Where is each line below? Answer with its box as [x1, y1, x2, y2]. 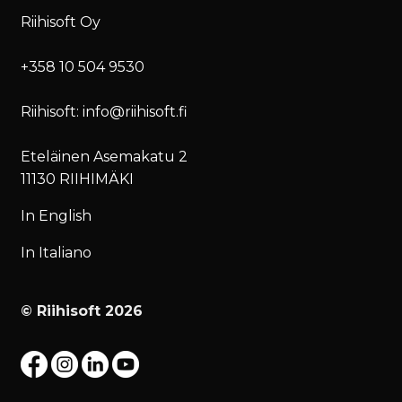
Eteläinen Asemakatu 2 [21, 147, 188, 165]
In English [21, 206, 92, 224]
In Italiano [21, 243, 92, 261]
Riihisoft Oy [21, 13, 101, 31]
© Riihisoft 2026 [21, 301, 144, 319]
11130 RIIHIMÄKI [21, 170, 135, 188]
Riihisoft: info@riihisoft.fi [21, 102, 188, 120]
